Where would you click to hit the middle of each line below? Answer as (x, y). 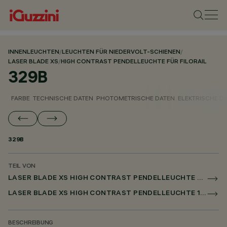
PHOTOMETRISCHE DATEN (136, 98)
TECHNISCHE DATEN (63, 98)
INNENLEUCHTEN (34, 52)
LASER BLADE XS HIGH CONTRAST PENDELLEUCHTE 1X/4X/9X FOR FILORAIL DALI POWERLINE (203, 194)
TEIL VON (22, 166)
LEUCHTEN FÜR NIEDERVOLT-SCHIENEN (121, 52)
